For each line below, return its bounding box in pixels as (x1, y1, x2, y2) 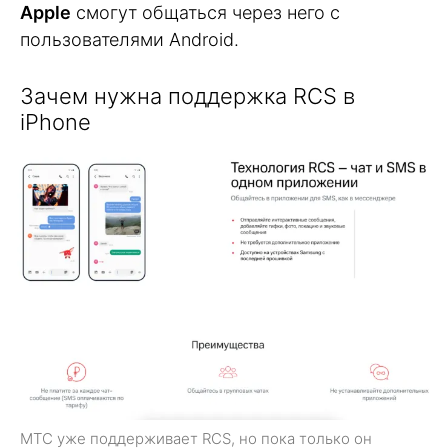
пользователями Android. (20, 28, 239, 50)
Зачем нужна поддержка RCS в (20, 82, 355, 109)
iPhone (20, 108, 91, 135)
